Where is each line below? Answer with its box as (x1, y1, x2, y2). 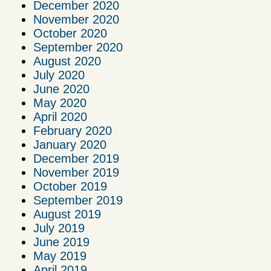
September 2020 (33, 40, 123, 54)
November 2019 (33, 165, 119, 179)
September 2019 (33, 193, 123, 207)
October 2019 (33, 179, 107, 193)
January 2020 (33, 137, 106, 151)
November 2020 (33, 12, 119, 26)
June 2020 (33, 82, 90, 96)
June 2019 (33, 235, 90, 249)
